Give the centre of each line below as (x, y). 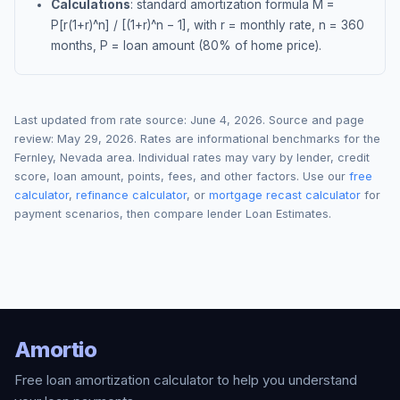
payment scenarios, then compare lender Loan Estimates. (173, 214)
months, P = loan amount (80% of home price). (186, 46)
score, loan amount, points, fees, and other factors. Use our (182, 176)
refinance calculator (131, 195)
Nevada (81, 158)
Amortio (56, 350)
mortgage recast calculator (285, 195)
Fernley (33, 158)
